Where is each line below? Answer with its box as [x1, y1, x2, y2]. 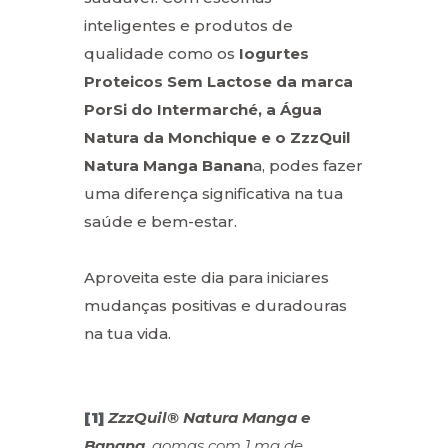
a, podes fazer [253, 155, 363, 175]
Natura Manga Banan [84, 155, 253, 175]
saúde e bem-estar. [84, 211, 237, 231]
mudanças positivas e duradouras [84, 295, 347, 315]
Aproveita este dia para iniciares [84, 267, 329, 287]
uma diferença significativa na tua [84, 183, 343, 203]
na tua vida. [84, 323, 171, 343]
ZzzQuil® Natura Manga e [108, 407, 310, 427]
